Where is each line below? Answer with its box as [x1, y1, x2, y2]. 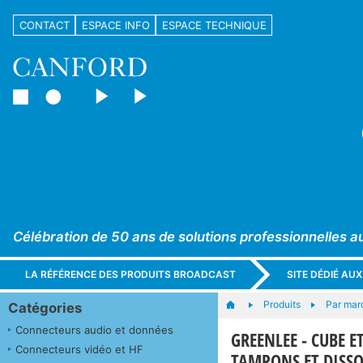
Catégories [8, 299, 82, 316]
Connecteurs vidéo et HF [15, 342, 143, 356]
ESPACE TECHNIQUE [161, 18, 267, 32]
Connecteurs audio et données [15, 322, 173, 336]
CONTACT [19, 18, 70, 32]
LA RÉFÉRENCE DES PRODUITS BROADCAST [25, 268, 237, 281]
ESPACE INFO [81, 18, 150, 32]
